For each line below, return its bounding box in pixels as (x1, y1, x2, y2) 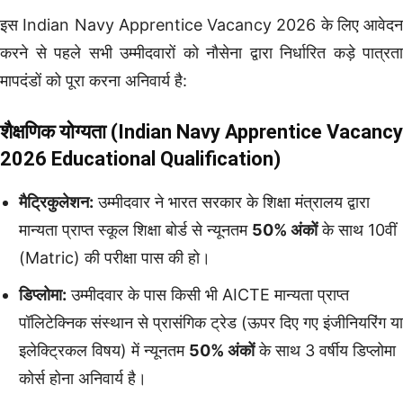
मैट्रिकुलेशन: (19, 192, 94, 211)
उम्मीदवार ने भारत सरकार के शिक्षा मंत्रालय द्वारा (94, 192, 370, 211)
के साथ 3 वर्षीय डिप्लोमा (255, 340, 396, 360)
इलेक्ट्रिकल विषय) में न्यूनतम (19, 340, 189, 360)
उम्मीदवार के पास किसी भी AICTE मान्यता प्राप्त (67, 284, 349, 304)
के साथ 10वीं (318, 219, 397, 239)
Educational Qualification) (51, 147, 281, 170)
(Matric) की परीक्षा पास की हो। (19, 247, 210, 267)
